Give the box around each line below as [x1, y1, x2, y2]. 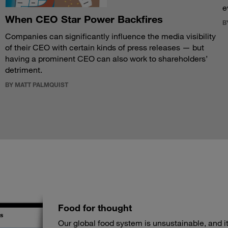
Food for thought [58, 202, 132, 214]
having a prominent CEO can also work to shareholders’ [5, 53, 208, 64]
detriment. [5, 65, 42, 75]
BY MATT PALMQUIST [5, 80, 68, 89]
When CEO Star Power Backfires [5, 13, 163, 25]
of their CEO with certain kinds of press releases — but [5, 42, 204, 53]
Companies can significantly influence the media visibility [5, 31, 216, 42]
